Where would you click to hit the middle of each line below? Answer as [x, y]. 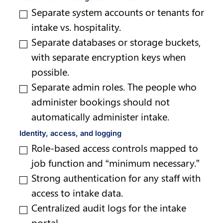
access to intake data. [77, 193]
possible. [51, 71]
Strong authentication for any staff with [116, 178]
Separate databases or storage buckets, [116, 41]
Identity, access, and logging [71, 134]
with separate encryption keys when [109, 56]
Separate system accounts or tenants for [118, 11]
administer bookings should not [101, 101]
